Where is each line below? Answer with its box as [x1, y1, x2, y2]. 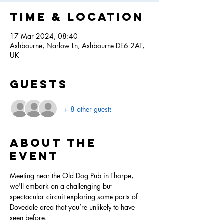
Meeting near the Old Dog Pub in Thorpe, [10, 171, 135, 181]
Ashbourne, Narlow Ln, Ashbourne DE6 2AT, [10, 41, 144, 51]
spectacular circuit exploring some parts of [10, 192, 140, 202]
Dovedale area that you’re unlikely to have [10, 202, 137, 212]
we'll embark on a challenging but [10, 181, 113, 191]
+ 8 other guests [64, 104, 112, 113]
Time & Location [10, 10, 144, 24]
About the [10, 136, 96, 150]
